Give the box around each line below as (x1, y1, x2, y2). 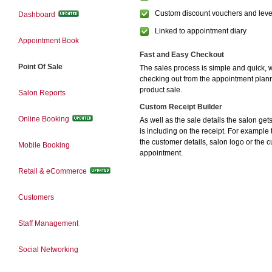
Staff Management (18, 219, 78, 228)
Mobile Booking (18, 141, 70, 149)
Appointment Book (18, 36, 79, 45)
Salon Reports (18, 89, 66, 97)
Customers (18, 193, 54, 202)
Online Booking (18, 115, 69, 123)
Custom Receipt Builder (140, 103, 222, 112)
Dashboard (18, 10, 55, 19)
